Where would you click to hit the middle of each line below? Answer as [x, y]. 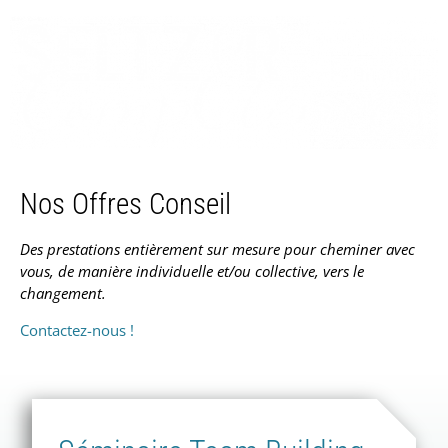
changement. [63, 293]
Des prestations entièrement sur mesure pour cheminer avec [217, 249]
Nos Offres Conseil [125, 204]
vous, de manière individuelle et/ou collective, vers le [192, 271]
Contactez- [56, 329]
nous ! [113, 329]
